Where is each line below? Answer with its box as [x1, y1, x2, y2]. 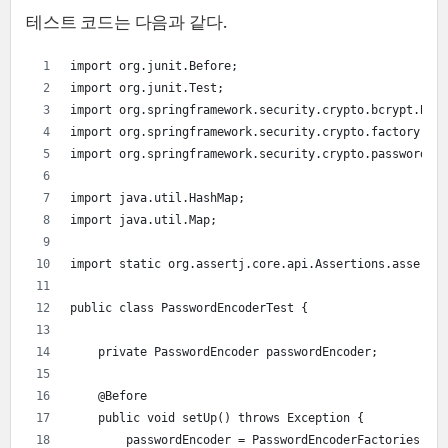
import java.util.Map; [70, 212, 217, 227]
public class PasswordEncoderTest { [70, 300, 308, 315]
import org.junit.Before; [70, 58, 238, 73]
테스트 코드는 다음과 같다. [26, 9, 227, 33]
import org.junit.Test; [70, 80, 224, 95]
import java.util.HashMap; [70, 190, 245, 205]
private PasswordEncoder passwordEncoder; [70, 344, 378, 359]
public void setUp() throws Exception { [70, 410, 364, 425]
